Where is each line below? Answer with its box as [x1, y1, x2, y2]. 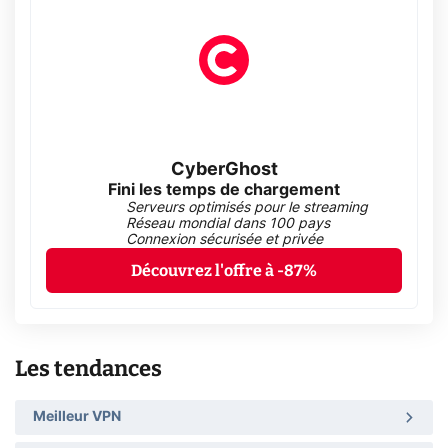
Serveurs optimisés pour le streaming [126, 200, 368, 215]
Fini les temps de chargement [108, 181, 340, 198]
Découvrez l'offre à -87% [131, 260, 317, 280]
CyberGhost [170, 160, 278, 179]
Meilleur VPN [33, 410, 121, 425]
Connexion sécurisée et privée [126, 232, 323, 247]
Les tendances [15, 354, 162, 382]
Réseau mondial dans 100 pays [126, 216, 330, 231]
